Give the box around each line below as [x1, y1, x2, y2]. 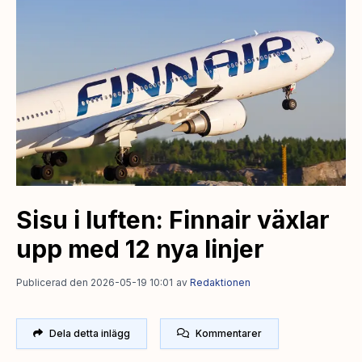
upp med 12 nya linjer [16, 234, 264, 263]
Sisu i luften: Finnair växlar [16, 204, 330, 234]
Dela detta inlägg [49, 326, 130, 339]
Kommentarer [196, 326, 262, 339]
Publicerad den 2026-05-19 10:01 [16, 276, 173, 288]
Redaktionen [190, 276, 250, 288]
